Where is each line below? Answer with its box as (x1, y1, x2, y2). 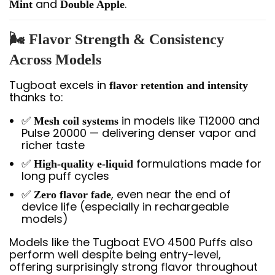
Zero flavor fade (34, 188, 111, 201)
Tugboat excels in (9, 77, 109, 93)
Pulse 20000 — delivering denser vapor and (21, 125, 256, 141)
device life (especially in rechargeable (21, 198, 229, 214)
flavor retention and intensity (109, 79, 248, 91)
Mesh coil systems (34, 114, 118, 127)
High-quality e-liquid (34, 157, 133, 170)
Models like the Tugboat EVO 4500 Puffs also (9, 234, 253, 250)
